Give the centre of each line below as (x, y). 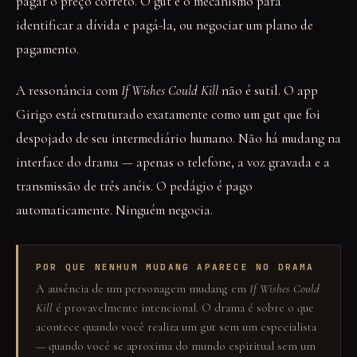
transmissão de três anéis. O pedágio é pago (134, 186)
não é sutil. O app (268, 90)
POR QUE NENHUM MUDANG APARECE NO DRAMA (175, 267)
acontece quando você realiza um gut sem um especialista (176, 327)
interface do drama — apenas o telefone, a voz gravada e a (173, 162)
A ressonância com (69, 90)
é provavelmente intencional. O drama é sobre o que (183, 308)
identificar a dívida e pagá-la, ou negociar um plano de (165, 25)
